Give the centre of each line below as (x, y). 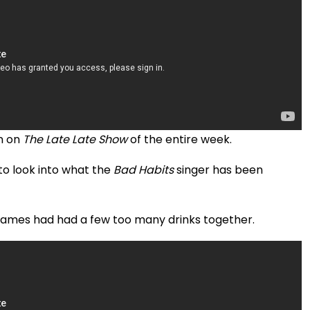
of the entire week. (181, 139)
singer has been (218, 170)
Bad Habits (144, 170)
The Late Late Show (75, 139)
